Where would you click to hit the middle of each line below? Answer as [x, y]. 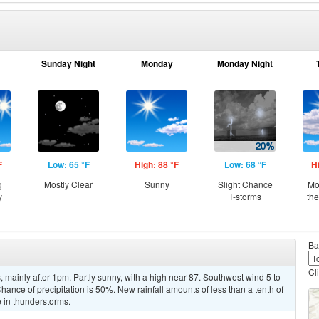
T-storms [245, 196]
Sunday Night [68, 63]
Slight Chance [245, 184]
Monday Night [245, 63]
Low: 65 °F [68, 164]
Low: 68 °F [245, 164]
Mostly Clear [68, 184]
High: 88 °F [157, 164]
